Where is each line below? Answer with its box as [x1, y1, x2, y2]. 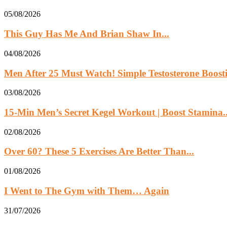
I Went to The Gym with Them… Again [4, 185, 169, 196]
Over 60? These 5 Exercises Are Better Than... [4, 146, 194, 157]
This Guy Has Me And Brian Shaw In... [4, 28, 169, 40]
